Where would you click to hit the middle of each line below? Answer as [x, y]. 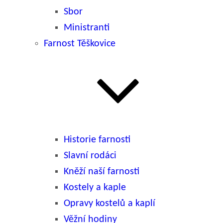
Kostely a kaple [95, 188]
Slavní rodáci [90, 156]
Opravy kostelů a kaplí [110, 204]
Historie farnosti [97, 140]
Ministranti [87, 28]
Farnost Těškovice [80, 44]
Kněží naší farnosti [102, 172]
